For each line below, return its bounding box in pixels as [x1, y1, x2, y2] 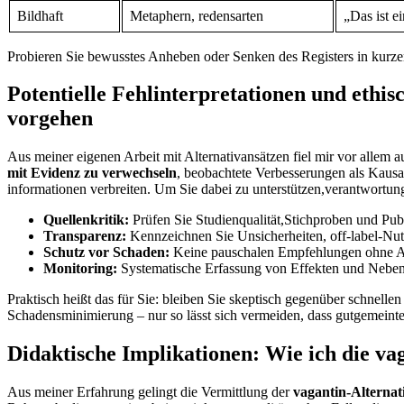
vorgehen [7, 106, 93, 131]
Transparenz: [43, 228, 126, 244]
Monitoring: [43, 261, 117, 277]
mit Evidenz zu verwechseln [7, 165, 177, 181]
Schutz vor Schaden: [43, 244, 170, 261]
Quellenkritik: [43, 212, 129, 228]
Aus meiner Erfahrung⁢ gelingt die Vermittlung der [7, 384, 293, 400]
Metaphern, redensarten [130, 7, 263, 23]
